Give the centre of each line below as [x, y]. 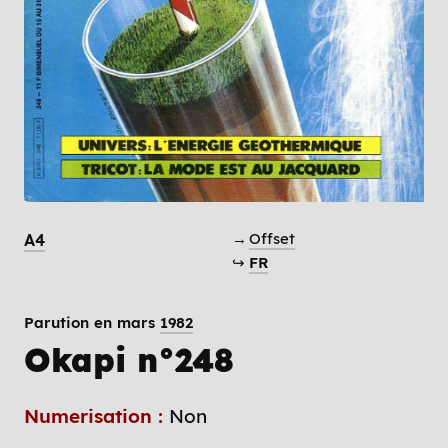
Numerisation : [96, 416]
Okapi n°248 [129, 360]
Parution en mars [92, 322]
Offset [271, 238]
